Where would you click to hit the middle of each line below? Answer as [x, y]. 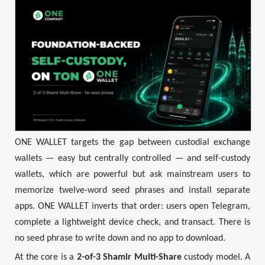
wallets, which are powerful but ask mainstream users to [132, 174]
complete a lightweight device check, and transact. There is [132, 222]
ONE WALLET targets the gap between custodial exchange [132, 142]
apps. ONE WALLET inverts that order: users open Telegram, [132, 206]
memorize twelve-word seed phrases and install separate [132, 190]
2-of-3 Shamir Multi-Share [129, 258]
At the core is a [46, 258]
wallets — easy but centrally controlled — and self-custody [132, 158]
